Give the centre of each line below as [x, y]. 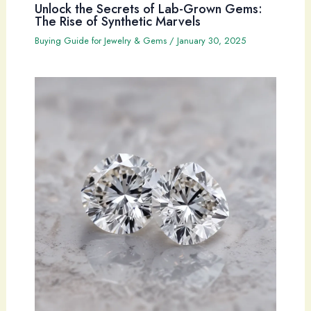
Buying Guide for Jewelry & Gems [100, 41]
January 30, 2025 [211, 41]
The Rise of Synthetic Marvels [117, 22]
